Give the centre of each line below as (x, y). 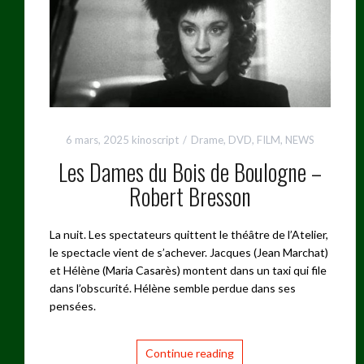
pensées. (73, 305)
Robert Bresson (190, 196)
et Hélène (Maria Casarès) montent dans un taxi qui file (188, 270)
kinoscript (155, 139)
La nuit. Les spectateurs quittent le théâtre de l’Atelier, (189, 234)
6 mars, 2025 (97, 139)
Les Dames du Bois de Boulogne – (190, 171)
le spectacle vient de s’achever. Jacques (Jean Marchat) (189, 252)
